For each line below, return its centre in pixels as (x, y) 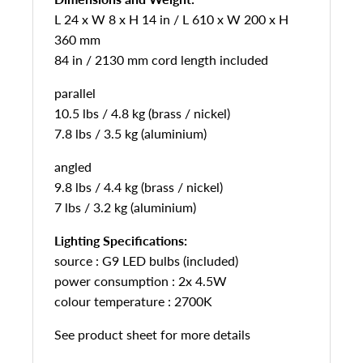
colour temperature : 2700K (133, 301)
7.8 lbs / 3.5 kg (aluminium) (130, 133)
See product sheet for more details (152, 334)
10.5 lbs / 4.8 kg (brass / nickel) (142, 113)
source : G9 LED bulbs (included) (146, 261)
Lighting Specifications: (121, 240)
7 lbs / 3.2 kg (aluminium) (125, 207)
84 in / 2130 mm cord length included (161, 60)
